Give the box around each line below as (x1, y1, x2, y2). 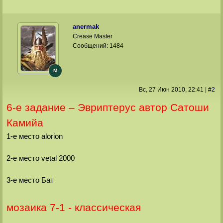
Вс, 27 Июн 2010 (138, 86, 185, 94)
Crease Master (73, 33, 113, 40)
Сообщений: (73, 42, 110, 50)
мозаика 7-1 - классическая (6, 202, 141, 214)
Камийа (6, 116, 43, 129)
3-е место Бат (6, 175, 54, 184)
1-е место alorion (6, 131, 63, 140)
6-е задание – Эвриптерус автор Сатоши (6, 101, 209, 113)
